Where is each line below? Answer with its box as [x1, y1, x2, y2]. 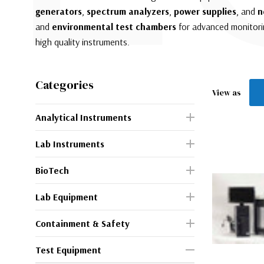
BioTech [35, 164, 69, 176]
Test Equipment [35, 243, 101, 256]
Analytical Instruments [35, 111, 131, 123]
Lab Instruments [35, 137, 104, 150]
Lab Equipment [35, 190, 98, 203]
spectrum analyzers [87, 5, 169, 17]
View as [212, 86, 241, 98]
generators [35, 5, 82, 17]
